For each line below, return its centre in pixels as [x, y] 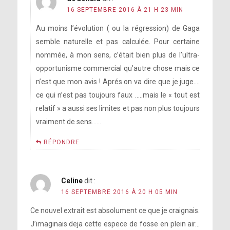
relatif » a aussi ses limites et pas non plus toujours [118, 108]
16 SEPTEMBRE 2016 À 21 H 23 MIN [125, 10]
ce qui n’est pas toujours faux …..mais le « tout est [118, 95]
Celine [72, 181]
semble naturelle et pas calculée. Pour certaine [118, 42]
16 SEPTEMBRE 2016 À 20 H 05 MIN [119, 192]
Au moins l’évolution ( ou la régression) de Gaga [118, 28]
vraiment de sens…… [68, 122]
